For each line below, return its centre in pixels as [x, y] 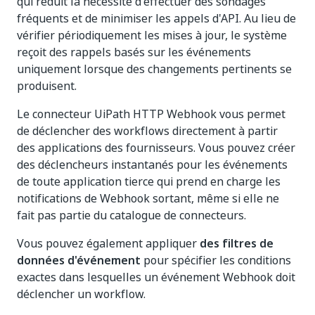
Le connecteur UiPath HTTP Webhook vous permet [151, 114]
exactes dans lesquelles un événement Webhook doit [156, 277]
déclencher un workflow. [81, 294]
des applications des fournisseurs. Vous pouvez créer [156, 148]
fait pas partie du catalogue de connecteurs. [131, 215]
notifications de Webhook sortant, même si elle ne [148, 198]
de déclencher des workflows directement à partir [147, 131]
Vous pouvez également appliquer [108, 243]
